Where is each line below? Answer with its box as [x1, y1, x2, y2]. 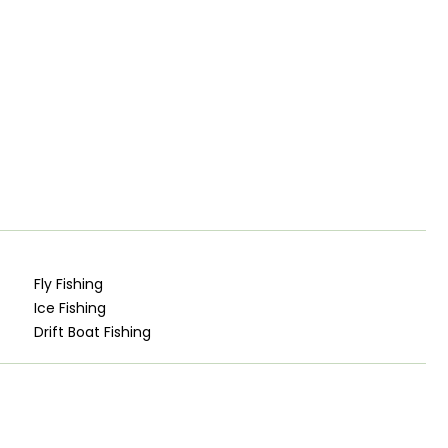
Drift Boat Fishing [34, 321, 152, 342]
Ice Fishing [34, 297, 107, 318]
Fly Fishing [34, 273, 104, 294]
